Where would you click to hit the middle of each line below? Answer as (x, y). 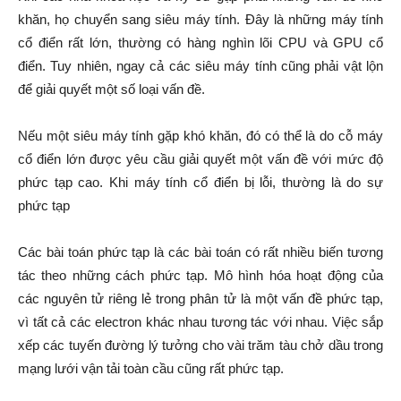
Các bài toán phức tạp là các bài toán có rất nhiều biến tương (200, 252)
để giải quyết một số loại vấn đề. (111, 89)
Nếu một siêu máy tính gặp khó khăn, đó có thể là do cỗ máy (200, 136)
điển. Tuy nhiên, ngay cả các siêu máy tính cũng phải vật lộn (200, 66)
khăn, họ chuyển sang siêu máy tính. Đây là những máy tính (200, 19)
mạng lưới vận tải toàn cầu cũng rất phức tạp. (151, 368)
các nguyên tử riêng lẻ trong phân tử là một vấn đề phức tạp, (200, 299)
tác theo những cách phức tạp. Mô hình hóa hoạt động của (200, 275)
